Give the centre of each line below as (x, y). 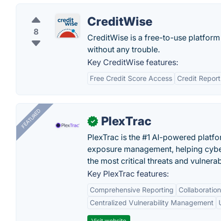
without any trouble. (124, 49)
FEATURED (31, 119)
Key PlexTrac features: (128, 174)
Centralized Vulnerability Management (152, 203)
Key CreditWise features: (133, 62)
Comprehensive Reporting (132, 190)
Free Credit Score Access (131, 78)
